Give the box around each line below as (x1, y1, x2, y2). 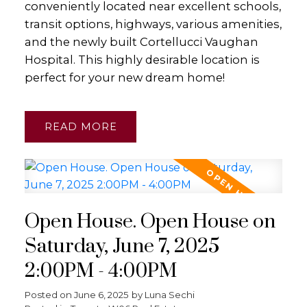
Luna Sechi (144, 289, 195, 301)
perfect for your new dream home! (24, 70, 225, 84)
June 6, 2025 (73, 289, 129, 301)
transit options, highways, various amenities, (24, 16, 282, 31)
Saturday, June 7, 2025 (24, 234, 219, 260)
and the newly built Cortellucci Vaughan (24, 34, 258, 49)
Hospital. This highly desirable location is (24, 52, 260, 66)
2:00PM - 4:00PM (24, 259, 177, 284)
